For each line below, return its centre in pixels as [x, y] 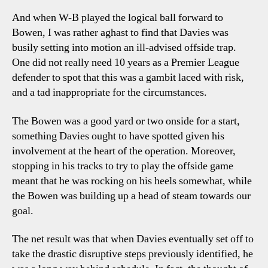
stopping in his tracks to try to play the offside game [123, 166]
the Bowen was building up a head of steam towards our [131, 196]
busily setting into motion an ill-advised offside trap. [124, 48]
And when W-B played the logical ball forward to [118, 18]
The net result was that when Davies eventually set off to [133, 239]
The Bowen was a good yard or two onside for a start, [126, 121]
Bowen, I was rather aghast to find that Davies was [120, 33]
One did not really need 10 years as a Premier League [126, 63]
